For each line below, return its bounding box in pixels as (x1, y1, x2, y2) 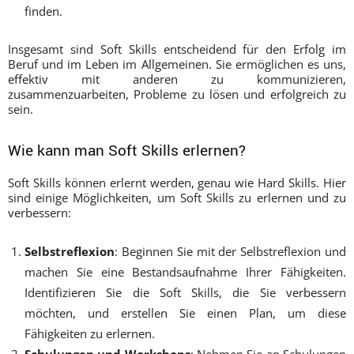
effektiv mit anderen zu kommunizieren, (8, 70, 346, 87)
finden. (24, 2, 62, 19)
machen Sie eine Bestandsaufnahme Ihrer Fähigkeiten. (24, 263, 346, 280)
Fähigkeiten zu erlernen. (24, 325, 155, 341)
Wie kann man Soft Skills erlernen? (8, 139, 246, 160)
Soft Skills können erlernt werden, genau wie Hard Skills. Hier (8, 174, 346, 190)
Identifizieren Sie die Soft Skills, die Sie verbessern (24, 284, 346, 300)
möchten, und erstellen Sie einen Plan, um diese (24, 304, 346, 321)
